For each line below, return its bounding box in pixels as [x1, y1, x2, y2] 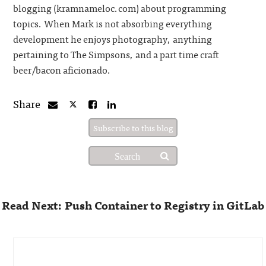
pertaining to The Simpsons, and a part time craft [13, 46, 220, 62]
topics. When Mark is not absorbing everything [13, 15, 213, 31]
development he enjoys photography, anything [13, 31, 213, 46]
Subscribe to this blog [93, 121, 173, 134]
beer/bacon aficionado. [13, 62, 112, 77]
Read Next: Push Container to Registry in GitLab [2, 195, 264, 214]
